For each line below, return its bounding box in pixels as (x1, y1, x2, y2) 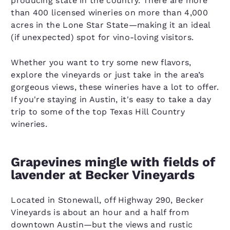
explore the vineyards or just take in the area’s (11, 70, 204, 80)
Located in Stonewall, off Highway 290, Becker (11, 195, 204, 205)
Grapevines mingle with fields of (11, 155, 216, 169)
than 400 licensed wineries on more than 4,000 (11, 8, 208, 17)
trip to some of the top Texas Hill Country (11, 107, 185, 117)
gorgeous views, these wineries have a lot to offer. (11, 82, 219, 92)
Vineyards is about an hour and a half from (11, 207, 189, 217)
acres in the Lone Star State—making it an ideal (11, 20, 210, 30)
